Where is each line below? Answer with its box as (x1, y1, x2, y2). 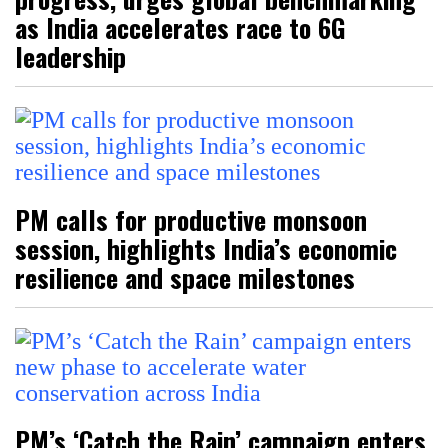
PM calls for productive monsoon (15, 199, 367, 239)
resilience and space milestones (15, 257, 355, 297)
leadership (15, 36, 126, 76)
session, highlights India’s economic (15, 228, 397, 268)
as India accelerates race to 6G (15, 7, 346, 47)
